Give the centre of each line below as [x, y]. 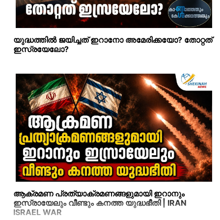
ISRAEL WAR [38, 212]
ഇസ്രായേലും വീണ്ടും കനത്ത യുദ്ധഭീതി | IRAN [100, 203]
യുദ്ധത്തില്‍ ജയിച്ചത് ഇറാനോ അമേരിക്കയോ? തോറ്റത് [113, 40]
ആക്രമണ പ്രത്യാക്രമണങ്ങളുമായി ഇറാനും [99, 193]
